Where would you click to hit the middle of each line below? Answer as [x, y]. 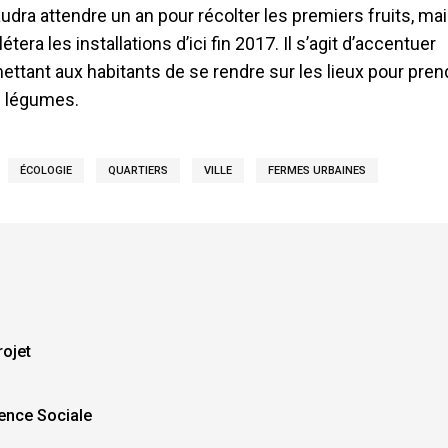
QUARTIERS [138, 171]
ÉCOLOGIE [46, 171]
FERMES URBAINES [317, 171]
